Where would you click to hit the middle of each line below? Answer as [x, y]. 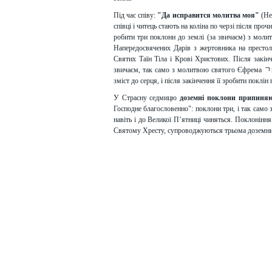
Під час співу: [136, 15]
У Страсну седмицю [147, 98]
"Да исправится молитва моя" [209, 15]
